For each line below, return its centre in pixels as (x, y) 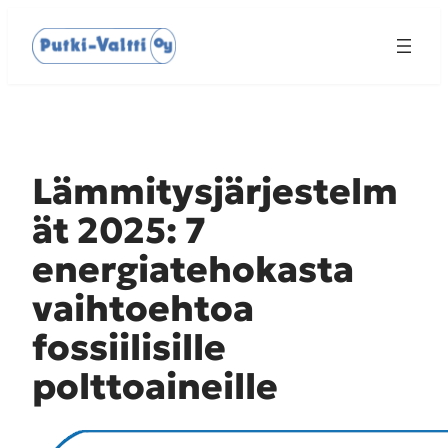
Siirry (25, 18)
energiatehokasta (192, 270)
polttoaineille (154, 387)
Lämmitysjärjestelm (214, 192)
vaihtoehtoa (142, 309)
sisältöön (39, 42)
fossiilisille (128, 348)
